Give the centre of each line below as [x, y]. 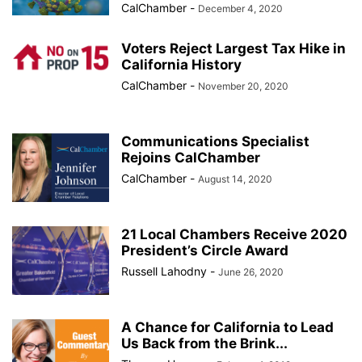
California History [181, 65]
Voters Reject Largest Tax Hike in [234, 48]
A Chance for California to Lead [227, 327]
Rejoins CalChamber [191, 158]
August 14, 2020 [235, 179]
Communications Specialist [215, 141]
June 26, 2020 [251, 272]
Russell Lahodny [164, 271]
